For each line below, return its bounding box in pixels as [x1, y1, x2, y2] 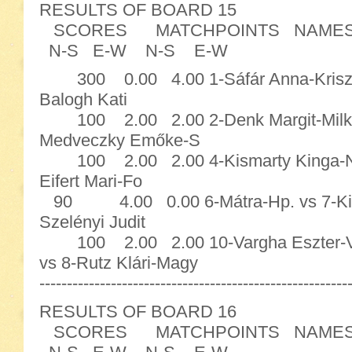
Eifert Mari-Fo [39, 171, 142, 191]
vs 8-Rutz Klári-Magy [39, 253, 198, 273]
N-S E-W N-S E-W [39, 41, 228, 60]
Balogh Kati [39, 90, 127, 109]
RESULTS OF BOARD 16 [39, 302, 236, 321]
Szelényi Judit [39, 212, 145, 232]
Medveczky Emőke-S [39, 130, 200, 150]
